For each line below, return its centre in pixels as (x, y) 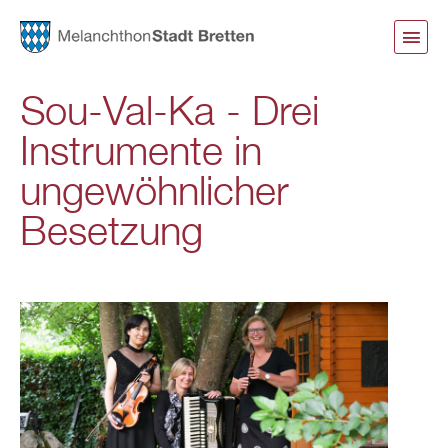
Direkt (148, 16)
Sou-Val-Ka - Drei (169, 114)
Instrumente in (141, 154)
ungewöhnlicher (154, 194)
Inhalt (147, 80)
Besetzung (111, 234)
